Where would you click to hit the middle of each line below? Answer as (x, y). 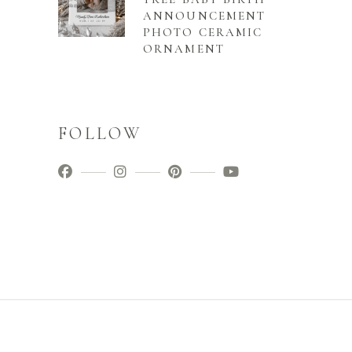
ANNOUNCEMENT (205, 16)
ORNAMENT (184, 49)
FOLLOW (100, 134)
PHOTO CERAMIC (203, 33)
